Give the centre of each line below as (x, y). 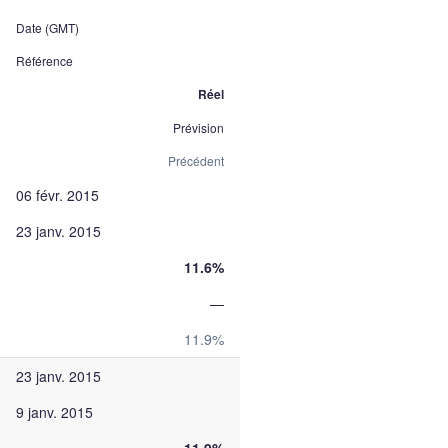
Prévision (198, 127)
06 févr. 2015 (57, 195)
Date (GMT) (47, 27)
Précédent (196, 160)
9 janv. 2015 (54, 412)
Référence (44, 60)
